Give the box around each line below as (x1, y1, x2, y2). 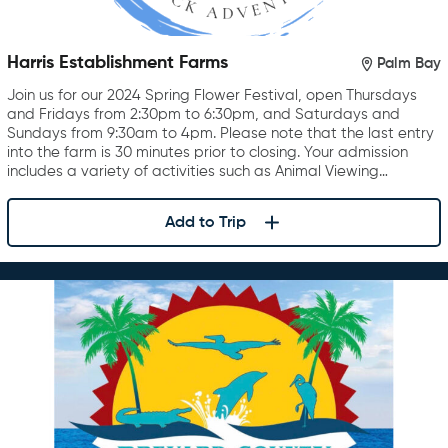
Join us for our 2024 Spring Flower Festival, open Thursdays (7, 88, 417, 104)
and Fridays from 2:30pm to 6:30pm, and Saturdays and (7, 107, 400, 123)
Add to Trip (164, 214, 246, 231)
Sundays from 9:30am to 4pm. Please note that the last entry (7, 126, 434, 142)
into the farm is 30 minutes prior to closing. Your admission (7, 145, 408, 161)
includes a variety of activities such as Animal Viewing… (7, 164, 388, 180)
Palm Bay (377, 55, 441, 71)
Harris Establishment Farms (7, 54, 228, 73)
